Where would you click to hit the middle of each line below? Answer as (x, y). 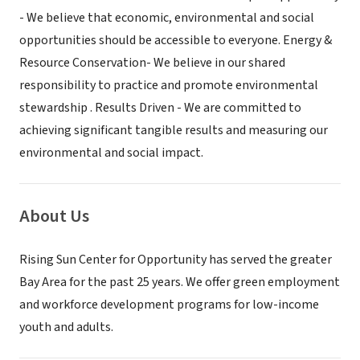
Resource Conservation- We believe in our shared (152, 63)
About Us (54, 216)
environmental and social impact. (111, 153)
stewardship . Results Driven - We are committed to (160, 108)
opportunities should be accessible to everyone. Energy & (176, 40)
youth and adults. (66, 327)
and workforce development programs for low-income (169, 305)
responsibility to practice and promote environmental (169, 85)
